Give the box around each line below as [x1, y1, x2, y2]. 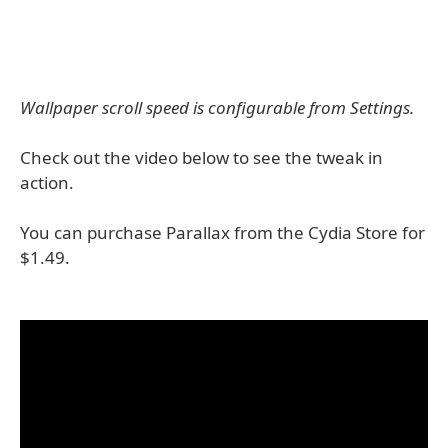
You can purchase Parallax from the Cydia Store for [20, 221, 425, 244]
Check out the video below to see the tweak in [20, 146, 383, 169]
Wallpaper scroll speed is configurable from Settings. [20, 96, 414, 119]
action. [20, 171, 74, 194]
